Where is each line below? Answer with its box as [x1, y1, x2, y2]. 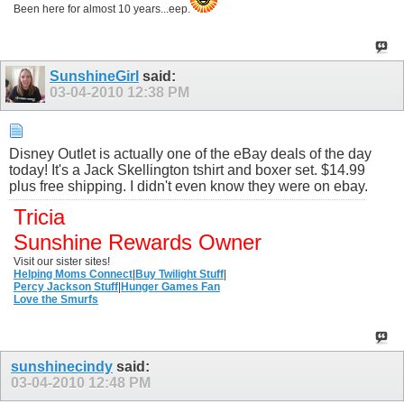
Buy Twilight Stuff [135, 267, 224, 280]
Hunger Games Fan [121, 280, 220, 293]
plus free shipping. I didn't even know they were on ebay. [9, 178, 368, 194]
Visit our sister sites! [14, 254, 110, 268]
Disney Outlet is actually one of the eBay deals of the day [9, 145, 372, 161]
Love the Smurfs [14, 292, 98, 306]
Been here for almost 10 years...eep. [14, 3, 190, 16]
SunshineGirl [50, 69, 139, 85]
